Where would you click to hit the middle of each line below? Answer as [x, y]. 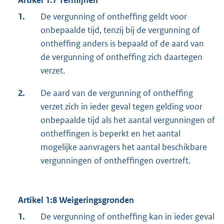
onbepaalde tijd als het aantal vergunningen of [128, 120]
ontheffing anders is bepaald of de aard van [122, 43]
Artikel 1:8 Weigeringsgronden [76, 200]
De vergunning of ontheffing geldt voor [114, 16]
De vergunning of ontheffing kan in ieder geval [127, 216]
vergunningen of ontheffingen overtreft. [115, 160]
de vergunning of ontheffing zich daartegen [121, 57]
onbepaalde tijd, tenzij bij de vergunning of [120, 30]
